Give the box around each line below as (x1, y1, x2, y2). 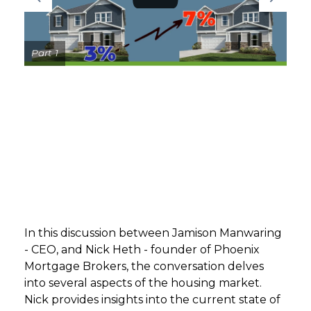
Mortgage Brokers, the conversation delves (24, 260, 264, 273)
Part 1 (31, 47, 58, 58)
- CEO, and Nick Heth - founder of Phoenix (24, 243, 260, 256)
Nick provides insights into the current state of (24, 293, 280, 306)
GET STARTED (105, 26, 206, 42)
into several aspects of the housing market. (24, 276, 262, 289)
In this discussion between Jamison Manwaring (24, 226, 282, 239)
